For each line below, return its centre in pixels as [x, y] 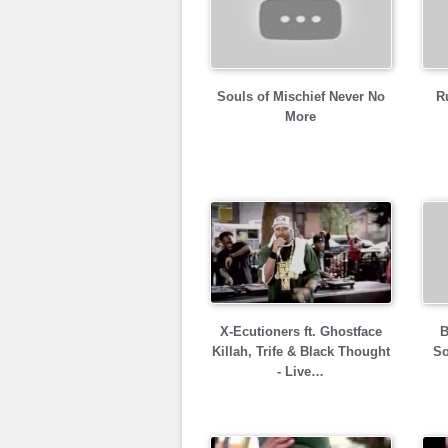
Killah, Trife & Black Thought [300, 351]
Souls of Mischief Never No [300, 96]
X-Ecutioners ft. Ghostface [300, 331]
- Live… [300, 371]
